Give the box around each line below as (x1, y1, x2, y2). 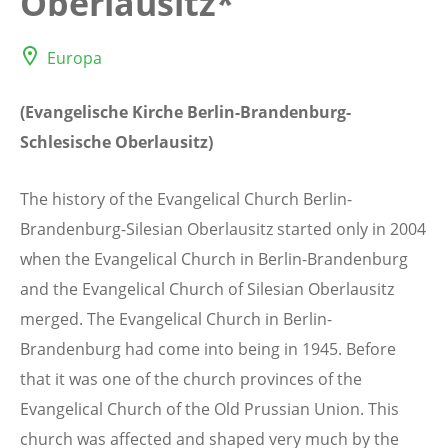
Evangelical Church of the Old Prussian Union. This (20, 397, 399, 420)
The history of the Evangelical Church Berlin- (20, 187, 352, 210)
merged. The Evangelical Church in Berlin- (20, 307, 332, 330)
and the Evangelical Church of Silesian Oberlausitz (20, 277, 394, 300)
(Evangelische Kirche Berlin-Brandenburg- (20, 100, 351, 123)
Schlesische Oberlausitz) (20, 130, 213, 153)
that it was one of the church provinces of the (20, 367, 362, 390)
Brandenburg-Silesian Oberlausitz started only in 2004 (20, 217, 426, 240)
